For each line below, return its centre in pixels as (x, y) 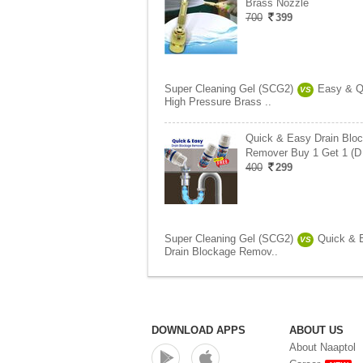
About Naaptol (322, 347)
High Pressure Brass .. (218, 102)
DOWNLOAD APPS (199, 330)
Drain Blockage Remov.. (221, 252)
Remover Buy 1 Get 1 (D (303, 153)
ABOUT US (316, 330)
